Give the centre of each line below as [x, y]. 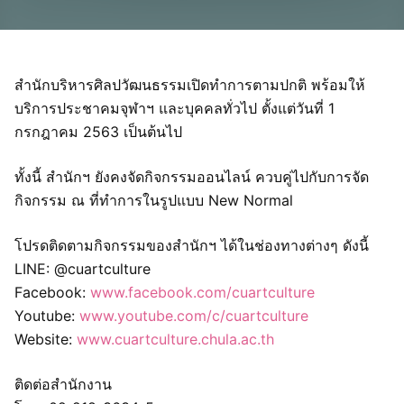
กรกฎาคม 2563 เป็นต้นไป [98, 132]
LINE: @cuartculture [83, 269]
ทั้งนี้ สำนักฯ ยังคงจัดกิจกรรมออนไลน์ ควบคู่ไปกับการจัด [192, 177]
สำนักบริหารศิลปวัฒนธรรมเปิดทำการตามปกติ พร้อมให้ [190, 85]
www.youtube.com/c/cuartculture [194, 316]
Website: [46, 339]
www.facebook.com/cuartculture [202, 292]
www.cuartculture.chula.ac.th [175, 339]
